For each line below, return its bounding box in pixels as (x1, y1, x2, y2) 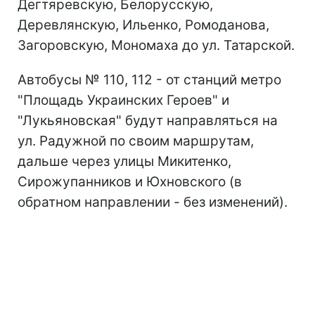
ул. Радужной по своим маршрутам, (18, 133, 254, 150)
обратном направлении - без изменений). (18, 194, 288, 211)
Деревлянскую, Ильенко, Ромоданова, (18, 17, 269, 34)
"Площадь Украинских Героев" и (18, 92, 229, 109)
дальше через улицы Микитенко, (18, 153, 231, 170)
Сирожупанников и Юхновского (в (18, 174, 242, 191)
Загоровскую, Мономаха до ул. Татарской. (18, 37, 295, 54)
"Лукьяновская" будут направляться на (18, 112, 278, 129)
